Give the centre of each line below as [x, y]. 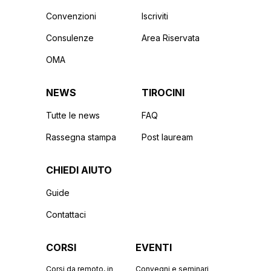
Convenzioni [71, 16]
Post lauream [167, 137]
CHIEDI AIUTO [79, 170]
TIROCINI [163, 93]
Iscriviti [155, 16]
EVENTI [154, 247]
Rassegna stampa [81, 137]
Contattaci [66, 214]
